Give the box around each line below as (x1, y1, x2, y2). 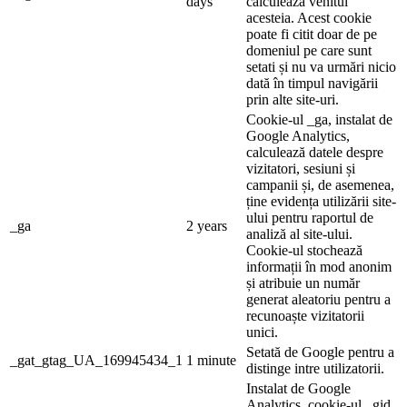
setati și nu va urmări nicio (246, 58, 396, 74)
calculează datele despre (246, 144, 383, 160)
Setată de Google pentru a (246, 343, 394, 360)
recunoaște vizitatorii (246, 307, 364, 323)
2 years (186, 217, 227, 233)
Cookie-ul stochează (246, 242, 362, 258)
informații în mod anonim (246, 258, 392, 274)
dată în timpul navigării (246, 74, 378, 91)
